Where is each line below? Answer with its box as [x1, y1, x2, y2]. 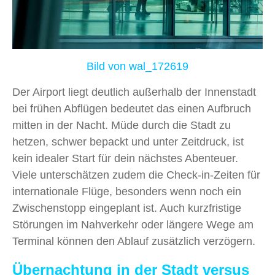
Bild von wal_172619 [87, 60, 188, 72]
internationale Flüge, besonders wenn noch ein [12, 185, 241, 198]
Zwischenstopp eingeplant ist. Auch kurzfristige [12, 201, 241, 214]
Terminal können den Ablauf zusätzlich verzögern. [12, 234, 255, 247]
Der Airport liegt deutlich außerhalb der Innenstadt [12, 85, 259, 98]
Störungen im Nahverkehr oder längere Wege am [12, 218, 254, 231]
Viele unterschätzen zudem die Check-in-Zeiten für [12, 168, 260, 181]
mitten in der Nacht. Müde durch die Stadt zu [12, 118, 231, 131]
